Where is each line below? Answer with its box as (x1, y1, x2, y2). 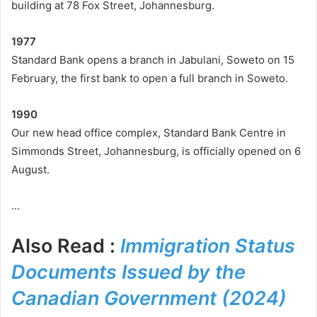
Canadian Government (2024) (11, 287, 287, 311)
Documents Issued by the (11, 260, 246, 284)
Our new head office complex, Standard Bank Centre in (11, 126, 286, 140)
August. (11, 163, 50, 177)
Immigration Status (120, 234, 295, 258)
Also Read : (11, 234, 120, 258)
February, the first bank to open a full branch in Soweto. (11, 71, 288, 86)
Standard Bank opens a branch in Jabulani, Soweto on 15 (11, 53, 294, 67)
